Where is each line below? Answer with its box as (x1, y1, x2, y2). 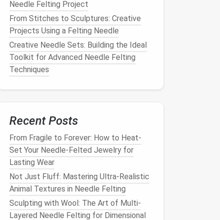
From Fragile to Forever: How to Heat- (9, 133, 141, 142)
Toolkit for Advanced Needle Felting (9, 53, 136, 62)
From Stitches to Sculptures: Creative (9, 14, 141, 23)
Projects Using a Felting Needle (9, 26, 119, 35)
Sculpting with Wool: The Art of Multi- (9, 198, 141, 208)
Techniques (9, 65, 49, 74)
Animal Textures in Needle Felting (9, 184, 126, 193)
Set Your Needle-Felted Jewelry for (9, 145, 134, 155)
